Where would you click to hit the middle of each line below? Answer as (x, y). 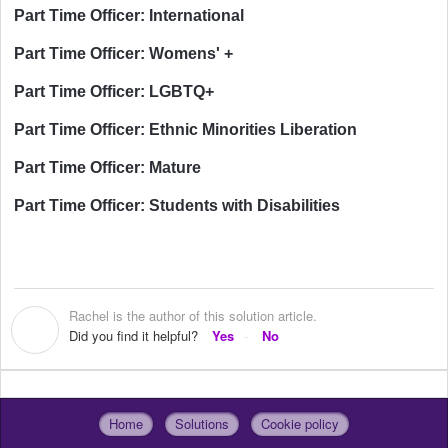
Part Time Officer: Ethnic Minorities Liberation (185, 129)
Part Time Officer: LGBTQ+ (114, 91)
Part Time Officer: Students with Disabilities (177, 205)
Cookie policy (300, 424)
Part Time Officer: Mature (107, 167)
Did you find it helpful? (133, 335)
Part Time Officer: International (129, 15)
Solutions (202, 424)
